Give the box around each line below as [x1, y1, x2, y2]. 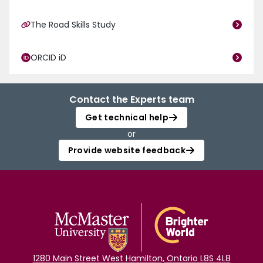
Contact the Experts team [69, 93, 194, 107]
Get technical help [85, 112, 169, 124]
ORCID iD [31, 52, 66, 64]
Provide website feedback [68, 144, 186, 157]
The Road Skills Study [31, 19, 116, 31]
